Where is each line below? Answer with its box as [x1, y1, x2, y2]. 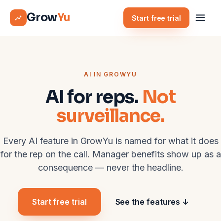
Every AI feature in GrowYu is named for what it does [2, 136, 219, 146]
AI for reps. [45, 86, 142, 108]
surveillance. [56, 105, 165, 127]
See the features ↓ [115, 197, 189, 207]
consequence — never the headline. [37, 162, 184, 173]
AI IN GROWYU [84, 71, 137, 78]
